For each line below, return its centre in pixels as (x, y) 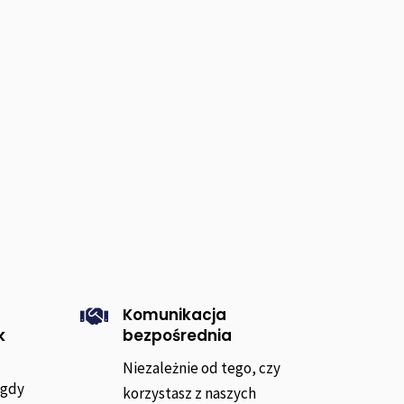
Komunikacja (175, 315)
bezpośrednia (178, 336)
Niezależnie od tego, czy (202, 368)
